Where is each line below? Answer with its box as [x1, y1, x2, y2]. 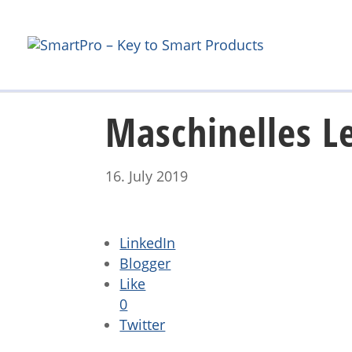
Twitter [119, 315, 166, 334]
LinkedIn [119, 233, 176, 252]
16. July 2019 [105, 167, 189, 185]
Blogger [119, 254, 171, 273]
